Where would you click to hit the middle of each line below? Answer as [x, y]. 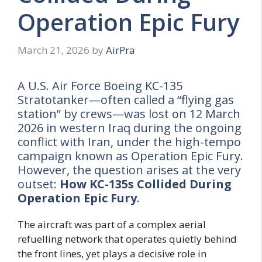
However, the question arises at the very [129, 170]
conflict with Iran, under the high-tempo [129, 142]
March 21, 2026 [54, 50]
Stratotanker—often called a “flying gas [126, 99]
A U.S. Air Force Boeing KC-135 [100, 85]
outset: [39, 184]
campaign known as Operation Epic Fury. [130, 156]
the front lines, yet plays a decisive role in [112, 253]
